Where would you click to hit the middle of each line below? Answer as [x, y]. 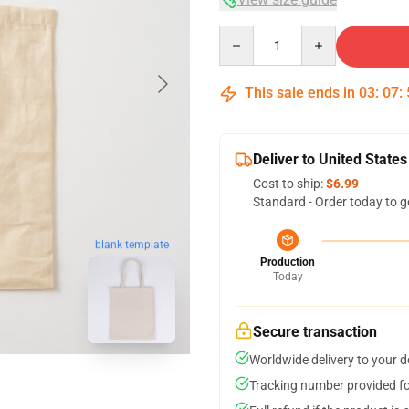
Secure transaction [315, 332]
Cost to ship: [289, 184]
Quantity [243, 34]
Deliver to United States [330, 159]
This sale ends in [300, 93]
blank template [131, 245]
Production [288, 262]
